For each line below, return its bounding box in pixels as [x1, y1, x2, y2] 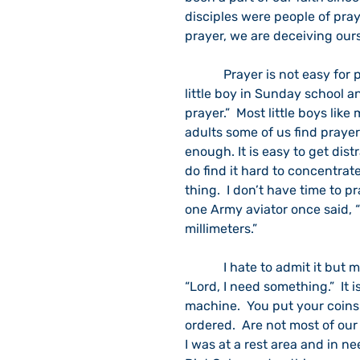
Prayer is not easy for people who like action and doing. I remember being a [185, 67, 223, 82]
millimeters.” [185, 221, 257, 236]
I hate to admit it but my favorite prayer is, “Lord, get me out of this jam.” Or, [185, 260, 223, 275]
